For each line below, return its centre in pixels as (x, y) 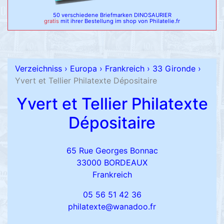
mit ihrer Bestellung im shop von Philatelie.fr (120, 21)
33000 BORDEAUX (112, 163)
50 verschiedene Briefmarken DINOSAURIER (112, 15)
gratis (51, 21)
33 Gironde (174, 69)
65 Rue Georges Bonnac (112, 151)
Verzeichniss (38, 69)
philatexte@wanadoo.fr (112, 207)
